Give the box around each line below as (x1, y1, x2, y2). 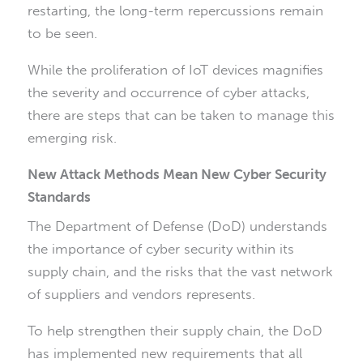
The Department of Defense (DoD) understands (28, 218, 327, 235)
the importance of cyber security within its (28, 241, 294, 258)
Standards (28, 188, 91, 205)
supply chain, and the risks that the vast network (28, 263, 333, 280)
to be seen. (28, 24, 97, 41)
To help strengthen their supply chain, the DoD (28, 322, 322, 340)
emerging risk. (28, 129, 117, 146)
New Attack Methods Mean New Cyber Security (28, 165, 327, 182)
